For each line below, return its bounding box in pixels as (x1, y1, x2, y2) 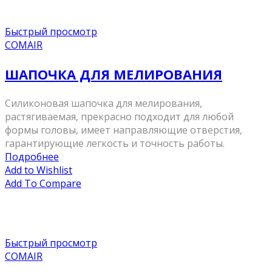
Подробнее (5, 150, 59, 164)
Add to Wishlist (5, 163, 72, 177)
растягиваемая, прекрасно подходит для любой (5, 110, 234, 124)
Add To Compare (5, 177, 81, 191)
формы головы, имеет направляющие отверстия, (5, 123, 242, 137)
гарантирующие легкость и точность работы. (5, 137, 225, 151)
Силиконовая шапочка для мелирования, (5, 97, 202, 110)
